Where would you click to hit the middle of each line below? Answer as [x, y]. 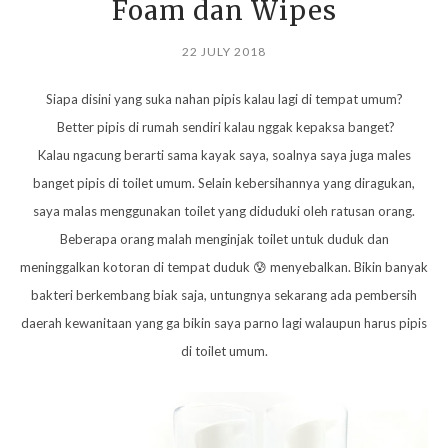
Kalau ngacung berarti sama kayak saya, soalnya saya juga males [224, 155]
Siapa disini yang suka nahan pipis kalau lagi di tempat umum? [224, 99]
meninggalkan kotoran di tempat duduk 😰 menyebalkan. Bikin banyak [224, 267]
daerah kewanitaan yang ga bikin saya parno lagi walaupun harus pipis [224, 323]
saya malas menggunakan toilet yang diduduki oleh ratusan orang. [224, 211]
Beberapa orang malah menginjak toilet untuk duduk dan [224, 239]
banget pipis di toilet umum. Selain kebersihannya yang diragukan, [224, 183]
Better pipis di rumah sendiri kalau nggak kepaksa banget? [224, 127]
